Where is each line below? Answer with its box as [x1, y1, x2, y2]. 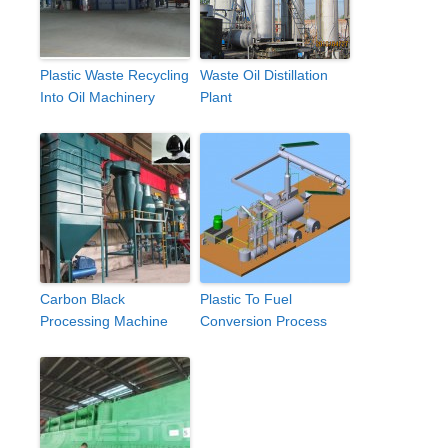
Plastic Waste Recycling [40, 66, 189, 83]
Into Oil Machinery [40, 88, 155, 105]
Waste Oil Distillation [200, 66, 328, 83]
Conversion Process [200, 312, 327, 329]
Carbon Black [40, 290, 125, 307]
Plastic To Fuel [200, 290, 292, 307]
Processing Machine [40, 312, 168, 329]
